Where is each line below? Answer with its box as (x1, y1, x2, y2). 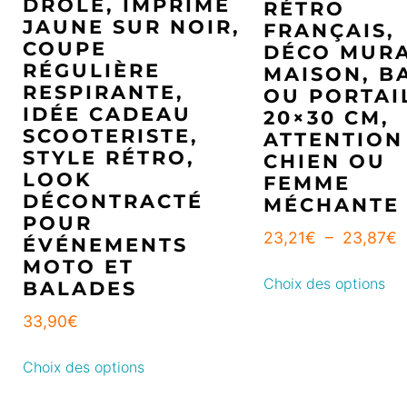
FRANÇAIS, (263, 19, 395, 43)
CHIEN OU (263, 150, 386, 174)
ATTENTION (263, 128, 403, 152)
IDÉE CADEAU (23, 103, 192, 126)
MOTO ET (23, 255, 134, 279)
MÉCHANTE (263, 194, 400, 217)
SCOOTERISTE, (23, 124, 199, 148)
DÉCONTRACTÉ (23, 190, 203, 213)
